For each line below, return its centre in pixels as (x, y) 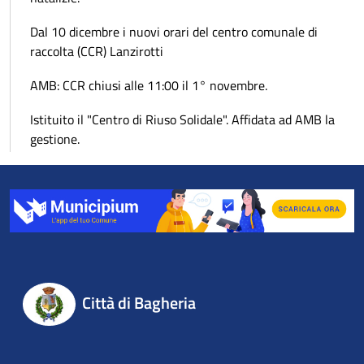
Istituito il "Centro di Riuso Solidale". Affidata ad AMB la (182, 120)
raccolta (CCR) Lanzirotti (97, 52)
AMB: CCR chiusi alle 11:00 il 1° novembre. (149, 86)
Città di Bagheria (139, 303)
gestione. (55, 139)
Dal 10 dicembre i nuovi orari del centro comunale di (174, 32)
